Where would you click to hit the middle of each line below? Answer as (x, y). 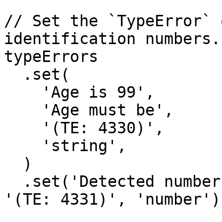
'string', (23, 146)
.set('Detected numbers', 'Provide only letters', (13, 181)
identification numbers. (112, 39)
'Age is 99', (23, 92)
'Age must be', (23, 110)
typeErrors (51, 56)
